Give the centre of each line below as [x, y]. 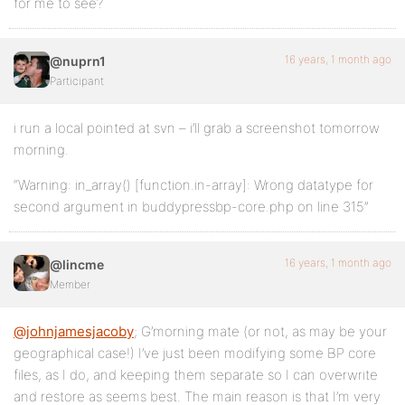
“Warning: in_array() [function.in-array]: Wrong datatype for [193, 185]
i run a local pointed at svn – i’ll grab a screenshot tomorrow [197, 128]
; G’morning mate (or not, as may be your [260, 332]
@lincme [77, 265]
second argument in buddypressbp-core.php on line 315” [191, 207]
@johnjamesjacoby [74, 332]
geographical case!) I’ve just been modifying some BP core [195, 353]
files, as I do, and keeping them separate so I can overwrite [196, 375]
